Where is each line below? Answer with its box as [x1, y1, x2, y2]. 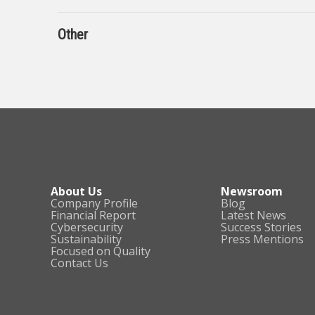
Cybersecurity [51, 219, 123, 235]
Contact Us [51, 255, 108, 271]
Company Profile [51, 195, 138, 211]
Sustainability [51, 231, 122, 247]
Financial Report [51, 207, 136, 223]
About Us [51, 184, 102, 199]
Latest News [220, 207, 286, 223]
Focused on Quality [51, 243, 150, 259]
